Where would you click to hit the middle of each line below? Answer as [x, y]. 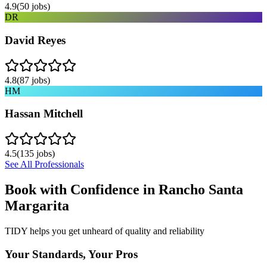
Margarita [37, 205]
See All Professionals [44, 164]
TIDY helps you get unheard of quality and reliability [105, 231]
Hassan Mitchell [44, 114]
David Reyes [35, 40]
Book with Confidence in [82, 189]
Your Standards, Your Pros [71, 254]
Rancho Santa [201, 189]
